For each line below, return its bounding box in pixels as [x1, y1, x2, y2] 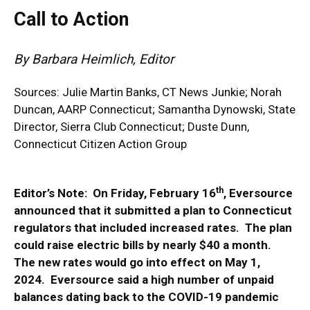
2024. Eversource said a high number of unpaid [14, 273, 274, 287]
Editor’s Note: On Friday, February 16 [14, 186, 216, 201]
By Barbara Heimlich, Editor [14, 51, 174, 68]
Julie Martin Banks [62, 85, 157, 100]
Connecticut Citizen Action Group [14, 137, 187, 152]
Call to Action [14, 8, 129, 31]
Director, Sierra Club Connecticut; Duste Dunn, [14, 120, 249, 134]
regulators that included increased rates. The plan [14, 221, 292, 235]
